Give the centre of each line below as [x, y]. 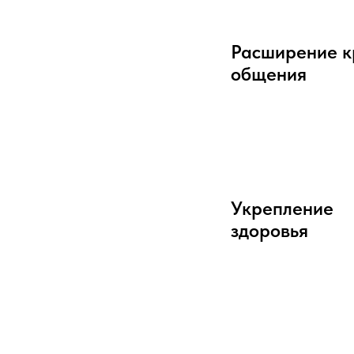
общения [269, 74]
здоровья [269, 231]
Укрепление [282, 209]
